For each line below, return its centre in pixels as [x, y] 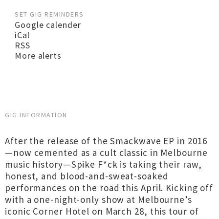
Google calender [48, 25]
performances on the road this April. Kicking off [109, 188]
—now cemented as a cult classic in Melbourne [106, 153]
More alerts [38, 55]
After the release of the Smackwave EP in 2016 [106, 141]
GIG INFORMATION [36, 115]
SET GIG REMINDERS [49, 14]
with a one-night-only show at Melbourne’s [99, 199]
